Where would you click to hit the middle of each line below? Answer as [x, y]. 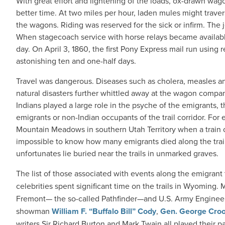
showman [34, 211]
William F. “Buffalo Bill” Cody [104, 211]
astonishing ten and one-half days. [76, 61]
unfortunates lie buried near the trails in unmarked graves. [117, 153]
